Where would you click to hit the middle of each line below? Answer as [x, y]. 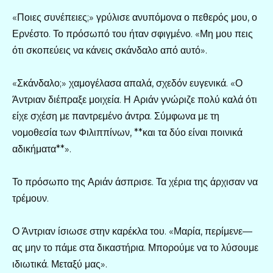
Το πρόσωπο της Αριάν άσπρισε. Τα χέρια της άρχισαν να [135, 182]
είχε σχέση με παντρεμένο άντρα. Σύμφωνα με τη [116, 116]
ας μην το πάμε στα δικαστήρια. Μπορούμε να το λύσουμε [135, 248]
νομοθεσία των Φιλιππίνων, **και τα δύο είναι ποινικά [127, 132]
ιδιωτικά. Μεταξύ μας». [60, 264]
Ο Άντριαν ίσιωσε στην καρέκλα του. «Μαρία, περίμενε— [132, 232]
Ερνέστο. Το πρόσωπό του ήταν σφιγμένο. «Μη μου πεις [133, 34]
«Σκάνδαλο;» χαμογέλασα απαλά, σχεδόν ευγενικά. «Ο [127, 83]
